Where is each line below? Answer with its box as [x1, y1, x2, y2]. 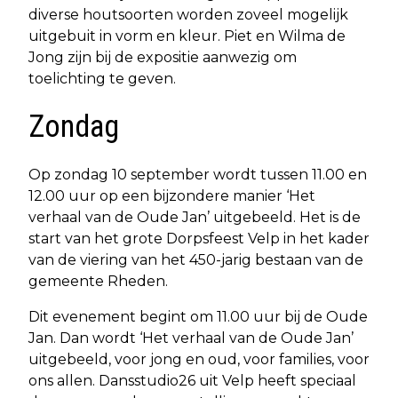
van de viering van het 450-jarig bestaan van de [28, 251, 363, 269]
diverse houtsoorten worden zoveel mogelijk [28, 6, 348, 24]
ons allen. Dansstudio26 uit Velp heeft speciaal [28, 372, 356, 390]
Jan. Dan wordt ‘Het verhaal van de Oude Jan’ [28, 330, 354, 347]
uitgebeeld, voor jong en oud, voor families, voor [28, 351, 370, 369]
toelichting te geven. [28, 70, 176, 88]
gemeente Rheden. [28, 273, 168, 291]
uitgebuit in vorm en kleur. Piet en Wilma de [28, 28, 346, 45]
